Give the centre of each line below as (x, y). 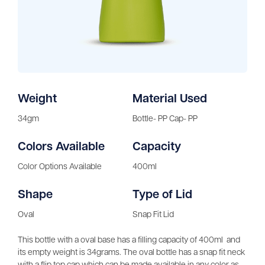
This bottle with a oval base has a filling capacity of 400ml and (129, 241)
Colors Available (61, 148)
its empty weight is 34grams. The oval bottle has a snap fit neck (131, 253)
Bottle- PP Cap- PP (165, 119)
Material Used (170, 100)
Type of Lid (162, 195)
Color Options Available (60, 167)
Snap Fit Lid (153, 215)
